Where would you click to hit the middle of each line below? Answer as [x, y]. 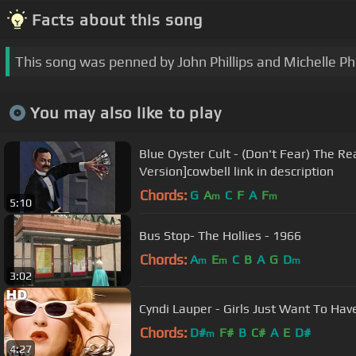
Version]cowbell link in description [236, 171]
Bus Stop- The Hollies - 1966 [220, 235]
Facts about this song [117, 20]
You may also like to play [126, 112]
